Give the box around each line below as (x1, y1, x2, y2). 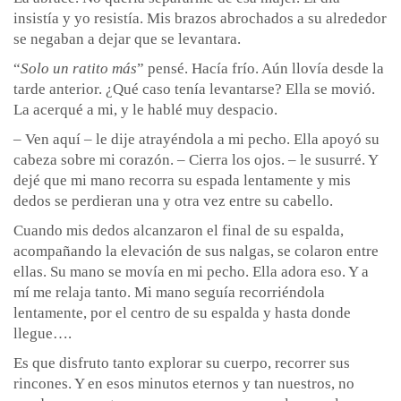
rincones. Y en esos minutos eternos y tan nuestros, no (13, 375, 354, 392)
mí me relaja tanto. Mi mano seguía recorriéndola (13, 284, 325, 301)
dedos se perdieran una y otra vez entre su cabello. (13, 192, 333, 209)
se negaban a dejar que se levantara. (13, 30, 244, 47)
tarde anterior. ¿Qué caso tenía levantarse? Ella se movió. (13, 81, 375, 98)
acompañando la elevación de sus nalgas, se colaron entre (13, 243, 379, 260)
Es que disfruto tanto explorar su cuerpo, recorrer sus (13, 354, 350, 371)
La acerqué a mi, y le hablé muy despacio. (13, 101, 277, 118)
